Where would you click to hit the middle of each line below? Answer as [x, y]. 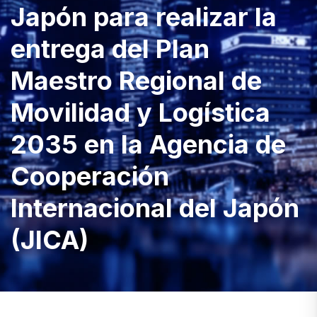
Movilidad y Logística [140, 113]
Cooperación [90, 177]
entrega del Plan [110, 49]
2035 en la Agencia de [148, 145]
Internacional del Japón [155, 208]
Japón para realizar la [144, 17]
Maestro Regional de [136, 81]
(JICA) [50, 240]
